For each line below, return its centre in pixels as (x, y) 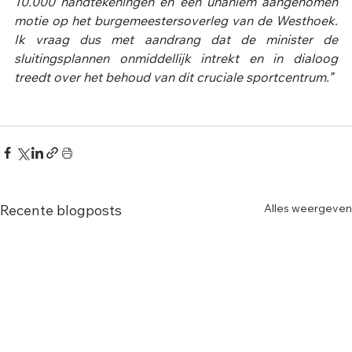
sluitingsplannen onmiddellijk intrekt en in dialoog (176, 60)
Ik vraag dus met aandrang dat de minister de (176, 41)
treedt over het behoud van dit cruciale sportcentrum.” (174, 79)
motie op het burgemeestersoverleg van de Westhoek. (176, 22)
